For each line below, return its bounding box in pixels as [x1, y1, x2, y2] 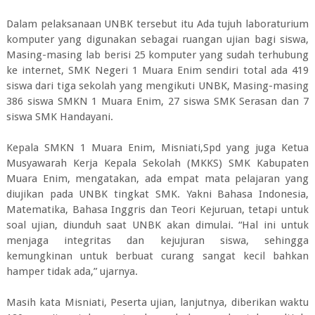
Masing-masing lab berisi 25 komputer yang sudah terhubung [6, 49, 309, 61]
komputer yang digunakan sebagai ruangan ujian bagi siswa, [6, 33, 309, 46]
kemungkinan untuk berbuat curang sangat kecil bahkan [6, 250, 309, 262]
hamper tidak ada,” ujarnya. [6, 265, 138, 278]
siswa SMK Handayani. [6, 110, 113, 123]
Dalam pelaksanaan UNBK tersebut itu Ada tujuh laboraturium [6, 18, 309, 30]
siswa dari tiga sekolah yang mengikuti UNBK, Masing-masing [6, 79, 309, 92]
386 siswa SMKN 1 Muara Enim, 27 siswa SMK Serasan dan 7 [6, 95, 309, 108]
